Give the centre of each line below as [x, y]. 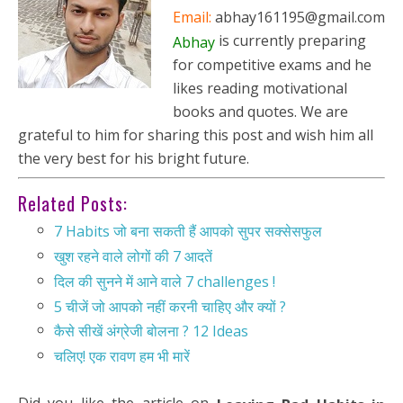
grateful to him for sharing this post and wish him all [196, 135]
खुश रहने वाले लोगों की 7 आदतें [133, 256]
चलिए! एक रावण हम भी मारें [122, 356]
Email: [192, 17]
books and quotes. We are [260, 112]
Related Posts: [73, 204]
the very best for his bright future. [134, 159]
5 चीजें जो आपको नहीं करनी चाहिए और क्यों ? [170, 306]
